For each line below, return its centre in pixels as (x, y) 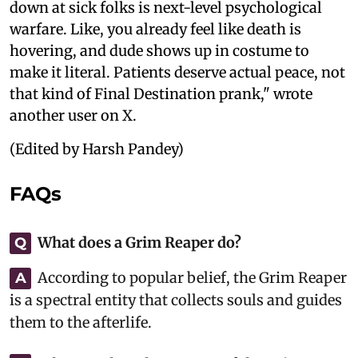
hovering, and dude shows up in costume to (159, 51)
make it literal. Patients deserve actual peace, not (177, 73)
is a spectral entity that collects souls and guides (176, 300)
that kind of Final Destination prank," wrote (161, 94)
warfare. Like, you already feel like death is (155, 30)
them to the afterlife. (81, 323)
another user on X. (73, 116)
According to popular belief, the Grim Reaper (192, 278)
